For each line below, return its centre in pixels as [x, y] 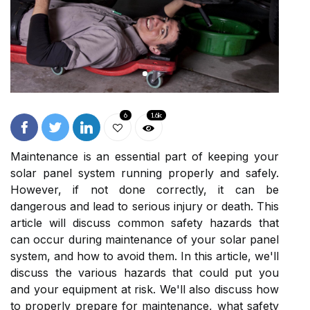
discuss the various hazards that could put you [145, 272]
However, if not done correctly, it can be [145, 189]
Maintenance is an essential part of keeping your [145, 156]
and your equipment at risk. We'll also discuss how [145, 289]
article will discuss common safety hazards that [145, 222]
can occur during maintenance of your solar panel [145, 239]
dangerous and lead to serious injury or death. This [145, 206]
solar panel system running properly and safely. [145, 173]
